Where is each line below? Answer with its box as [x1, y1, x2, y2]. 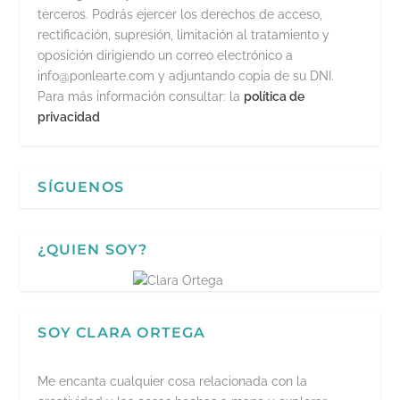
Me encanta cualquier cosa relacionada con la [37, 374, 308, 389]
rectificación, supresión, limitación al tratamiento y [37, 28, 330, 43]
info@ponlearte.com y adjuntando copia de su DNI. [37, 69, 335, 84]
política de [244, 89, 305, 104]
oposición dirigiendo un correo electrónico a [37, 48, 294, 63]
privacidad [37, 110, 101, 125]
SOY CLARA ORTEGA [37, 324, 206, 342]
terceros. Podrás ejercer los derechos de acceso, [37, 7, 323, 22]
